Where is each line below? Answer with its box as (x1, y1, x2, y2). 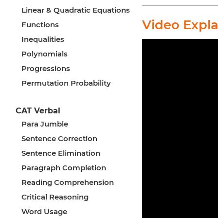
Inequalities (21, 35, 64, 44)
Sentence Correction (21, 134, 97, 144)
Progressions (21, 64, 70, 73)
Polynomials (21, 49, 68, 59)
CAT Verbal (16, 106, 60, 116)
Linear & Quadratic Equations (21, 5, 130, 15)
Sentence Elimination (21, 148, 100, 158)
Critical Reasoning (21, 192, 89, 202)
